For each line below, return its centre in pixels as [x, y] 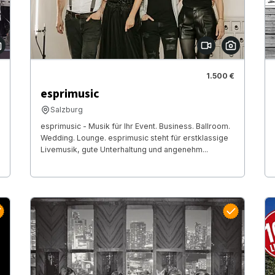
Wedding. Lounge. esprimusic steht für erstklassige [134, 138]
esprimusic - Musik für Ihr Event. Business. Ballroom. [135, 126]
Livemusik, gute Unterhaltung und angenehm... [124, 150]
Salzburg [66, 110]
